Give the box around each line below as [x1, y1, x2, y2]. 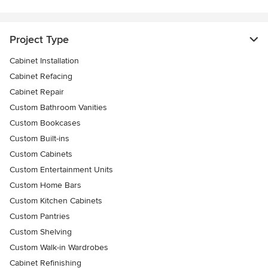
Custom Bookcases [10, 118, 81, 129]
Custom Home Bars [10, 180, 81, 191]
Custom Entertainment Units [10, 165, 113, 175]
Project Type [10, 33, 69, 47]
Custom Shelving [10, 227, 72, 237]
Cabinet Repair [10, 87, 64, 98]
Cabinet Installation [10, 56, 79, 66]
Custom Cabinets [10, 149, 72, 160]
